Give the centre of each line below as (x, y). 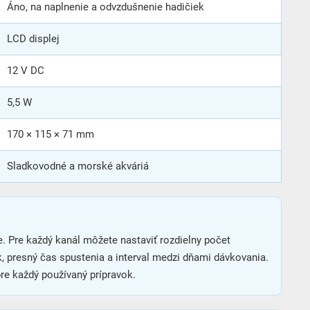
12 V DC (26, 70)
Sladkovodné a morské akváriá (78, 166)
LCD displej (33, 38)
